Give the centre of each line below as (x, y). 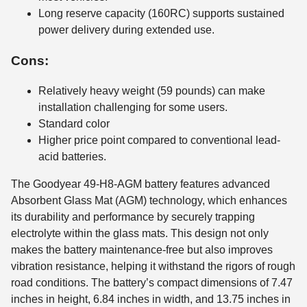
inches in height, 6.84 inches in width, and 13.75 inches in (151, 299)
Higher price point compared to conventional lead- (159, 140)
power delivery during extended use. (126, 29)
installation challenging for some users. (133, 108)
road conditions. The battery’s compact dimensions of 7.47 (152, 283)
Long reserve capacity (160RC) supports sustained (161, 13)
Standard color (74, 124)
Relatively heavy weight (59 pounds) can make (152, 91)
